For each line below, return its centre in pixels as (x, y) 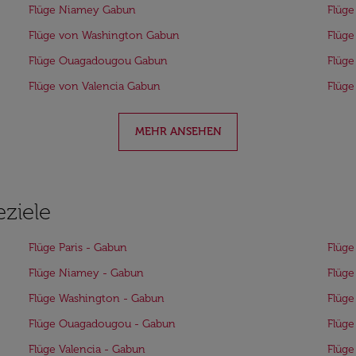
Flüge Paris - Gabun (78, 248)
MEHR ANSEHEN (178, 132)
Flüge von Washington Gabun (104, 35)
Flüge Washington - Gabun (97, 298)
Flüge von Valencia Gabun (95, 86)
